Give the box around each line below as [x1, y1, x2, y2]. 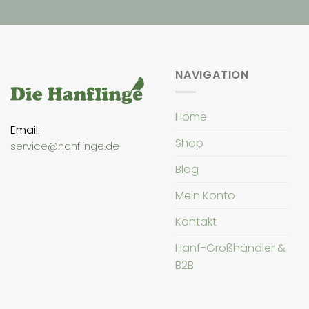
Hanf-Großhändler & [175, 239, 286, 256]
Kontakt [175, 213, 217, 230]
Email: [10, 121, 40, 138]
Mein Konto [175, 187, 235, 203]
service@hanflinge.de [10, 138, 119, 153]
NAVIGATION [175, 67, 249, 83]
